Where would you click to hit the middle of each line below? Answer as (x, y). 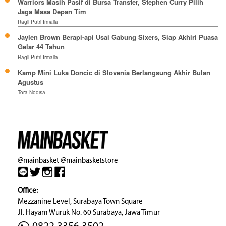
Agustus (31, 82)
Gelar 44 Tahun (41, 47)
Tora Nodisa (32, 93)
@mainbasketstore (89, 160)
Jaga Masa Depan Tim (52, 12)
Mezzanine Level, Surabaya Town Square (80, 202)
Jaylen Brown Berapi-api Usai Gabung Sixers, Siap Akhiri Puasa (118, 37)
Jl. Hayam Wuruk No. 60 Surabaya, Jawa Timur (89, 213)
